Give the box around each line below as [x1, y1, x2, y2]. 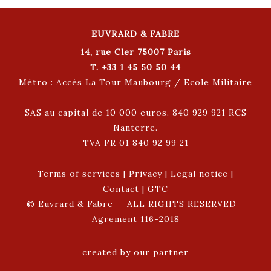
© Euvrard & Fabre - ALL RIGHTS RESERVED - [27, 198, 244, 209]
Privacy [129, 168, 162, 179]
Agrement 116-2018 [91, 213, 180, 224]
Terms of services [38, 168, 120, 179]
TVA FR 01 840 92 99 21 [82, 137, 189, 148]
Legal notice [171, 168, 228, 179]
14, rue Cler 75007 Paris [80, 46, 191, 57]
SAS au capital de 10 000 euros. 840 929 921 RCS [24, 106, 247, 118]
